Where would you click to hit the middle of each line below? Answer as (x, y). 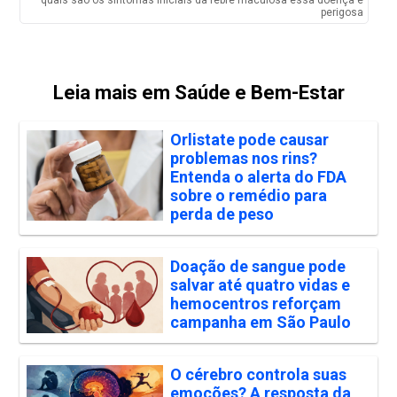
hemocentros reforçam (255, 304)
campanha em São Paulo (260, 323)
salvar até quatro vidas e (260, 285)
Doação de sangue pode (257, 267)
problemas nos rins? (243, 159)
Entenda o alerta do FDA (258, 177)
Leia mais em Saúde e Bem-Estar (198, 93)
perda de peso (222, 214)
